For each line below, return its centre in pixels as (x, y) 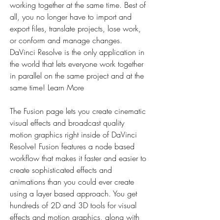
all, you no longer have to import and (71, 17)
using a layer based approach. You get (73, 193)
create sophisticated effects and (61, 170)
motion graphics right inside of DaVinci (73, 135)
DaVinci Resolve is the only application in (77, 52)
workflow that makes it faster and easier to (78, 158)
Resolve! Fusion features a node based (72, 146)
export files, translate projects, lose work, (75, 28)
